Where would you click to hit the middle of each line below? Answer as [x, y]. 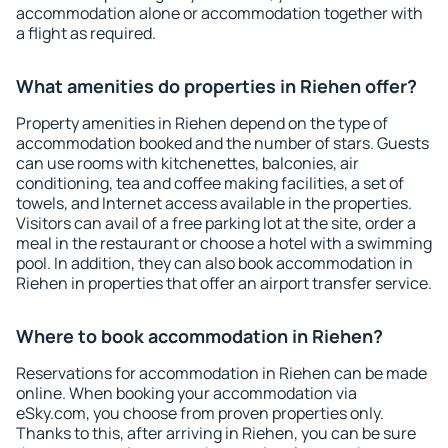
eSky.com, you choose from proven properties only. [200, 413]
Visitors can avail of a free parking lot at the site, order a [216, 223]
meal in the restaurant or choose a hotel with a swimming [224, 243]
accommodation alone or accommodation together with [219, 13]
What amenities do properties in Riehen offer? [216, 86]
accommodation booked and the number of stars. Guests [222, 143]
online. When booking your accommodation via [186, 393]
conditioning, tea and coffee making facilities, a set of [210, 183]
